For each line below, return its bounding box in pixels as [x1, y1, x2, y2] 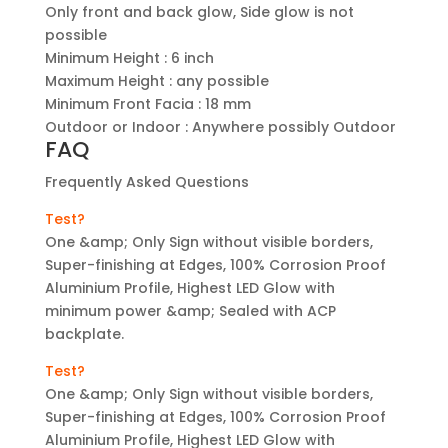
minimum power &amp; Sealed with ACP [44, 301, 336, 321]
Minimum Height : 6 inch [44, 48, 214, 68]
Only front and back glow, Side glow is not [44, 2, 354, 22]
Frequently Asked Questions [44, 172, 249, 192]
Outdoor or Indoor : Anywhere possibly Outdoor [44, 117, 396, 137]
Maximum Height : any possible [44, 71, 269, 91]
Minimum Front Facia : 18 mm [44, 94, 251, 114]
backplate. [44, 324, 124, 344]
